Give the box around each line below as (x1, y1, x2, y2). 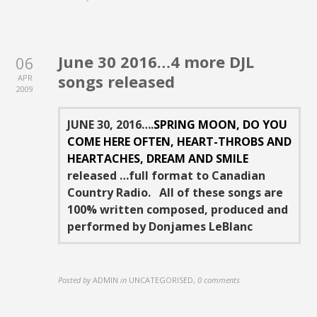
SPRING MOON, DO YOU (154, 117, 288, 133)
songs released (58, 71, 175, 93)
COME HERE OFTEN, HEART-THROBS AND (67, 134, 292, 150)
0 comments (197, 274, 241, 285)
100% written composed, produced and (67, 202, 289, 218)
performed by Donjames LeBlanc (67, 219, 253, 235)
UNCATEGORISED (129, 274, 194, 285)
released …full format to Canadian (67, 168, 266, 184)
